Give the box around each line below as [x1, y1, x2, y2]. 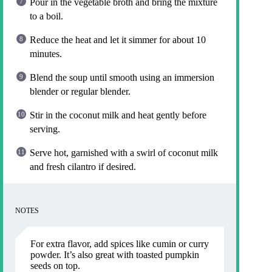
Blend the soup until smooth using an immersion [30, 72, 214, 83]
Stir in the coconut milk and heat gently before [30, 110, 206, 121]
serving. [30, 124, 60, 135]
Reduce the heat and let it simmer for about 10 [30, 35, 206, 46]
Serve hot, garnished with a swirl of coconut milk [30, 148, 218, 158]
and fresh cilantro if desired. [30, 161, 136, 172]
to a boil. [30, 11, 63, 22]
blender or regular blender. [30, 86, 131, 97]
